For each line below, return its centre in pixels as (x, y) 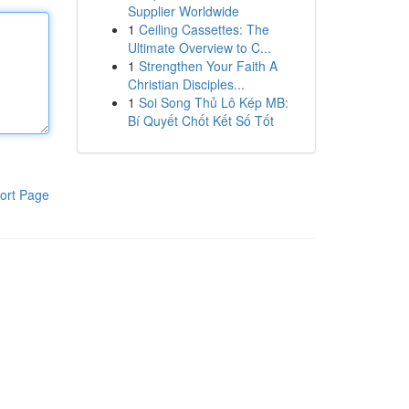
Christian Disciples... (186, 84)
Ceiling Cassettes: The (204, 29)
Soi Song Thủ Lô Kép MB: (213, 102)
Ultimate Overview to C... (199, 47)
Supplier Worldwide (183, 11)
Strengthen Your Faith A (208, 66)
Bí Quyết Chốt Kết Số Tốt (200, 121)
